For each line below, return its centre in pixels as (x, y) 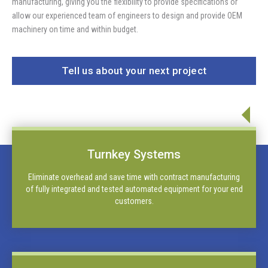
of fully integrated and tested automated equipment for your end (134, 189)
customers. (134, 201)
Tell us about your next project (134, 71)
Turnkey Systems (134, 155)
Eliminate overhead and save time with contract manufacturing (134, 177)
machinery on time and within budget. (75, 29)
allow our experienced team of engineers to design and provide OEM (127, 16)
